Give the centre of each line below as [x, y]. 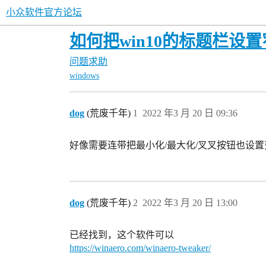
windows [84, 76]
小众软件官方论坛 [44, 12]
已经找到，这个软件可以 [122, 235]
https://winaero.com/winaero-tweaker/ [140, 248]
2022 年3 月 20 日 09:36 [190, 113]
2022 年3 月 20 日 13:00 [190, 203]
